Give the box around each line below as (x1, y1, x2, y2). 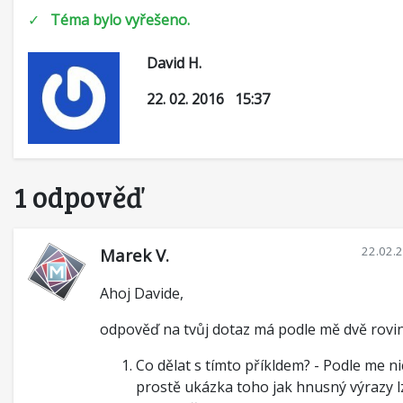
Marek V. (100, 244, 169, 266)
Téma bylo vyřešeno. (50, 10, 190, 30)
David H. (147, 53, 201, 73)
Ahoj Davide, (100, 283, 184, 303)
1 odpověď (13, 177, 145, 216)
